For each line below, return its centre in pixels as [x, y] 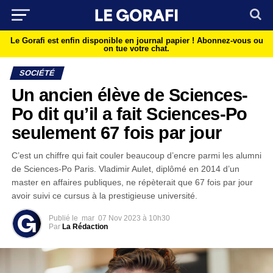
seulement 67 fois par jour [116, 133]
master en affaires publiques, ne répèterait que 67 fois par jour [132, 182]
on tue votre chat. [136, 48]
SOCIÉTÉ [37, 73]
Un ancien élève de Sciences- [129, 95]
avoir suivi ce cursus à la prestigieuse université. [104, 196]
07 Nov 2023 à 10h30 [134, 218]
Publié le [63, 218]
